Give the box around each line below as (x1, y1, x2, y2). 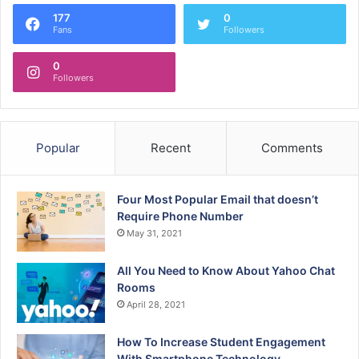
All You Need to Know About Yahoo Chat (117, 263, 335, 277)
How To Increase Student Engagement (117, 334, 325, 349)
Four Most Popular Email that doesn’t (117, 192, 318, 206)
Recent (150, 139, 191, 155)
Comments (261, 139, 324, 155)
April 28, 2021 (127, 298, 185, 310)
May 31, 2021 (127, 227, 182, 239)
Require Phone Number (117, 208, 244, 223)
